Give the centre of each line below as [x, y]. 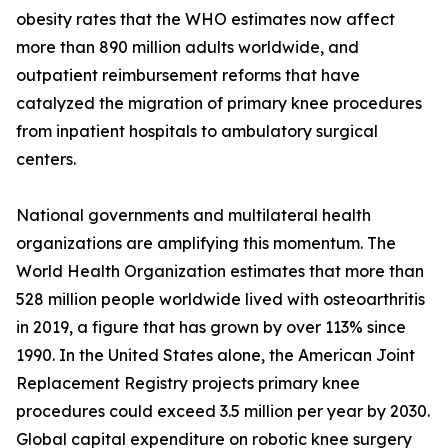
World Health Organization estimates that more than [220, 271]
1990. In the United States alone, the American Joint [215, 355]
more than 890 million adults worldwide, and [187, 47]
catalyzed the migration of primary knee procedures [219, 103]
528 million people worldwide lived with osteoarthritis [220, 299]
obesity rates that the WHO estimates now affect [205, 19]
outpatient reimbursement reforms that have [188, 75]
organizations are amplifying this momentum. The [206, 243]
